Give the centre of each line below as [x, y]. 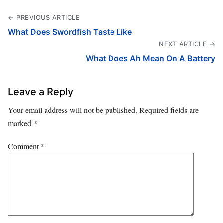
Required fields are [169, 110]
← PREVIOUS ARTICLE [44, 18]
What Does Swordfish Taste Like [70, 32]
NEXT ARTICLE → [187, 44]
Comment [24, 146]
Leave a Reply [41, 92]
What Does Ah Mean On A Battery [150, 58]
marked [21, 123]
